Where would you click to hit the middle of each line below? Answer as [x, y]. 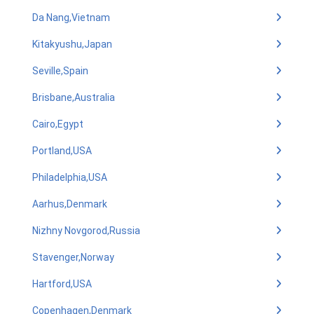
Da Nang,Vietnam [71, 18]
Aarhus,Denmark [70, 204]
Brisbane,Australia [74, 97]
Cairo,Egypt [58, 124]
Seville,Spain [60, 71]
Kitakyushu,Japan [72, 44]
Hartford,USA [62, 284]
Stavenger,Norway [73, 257]
